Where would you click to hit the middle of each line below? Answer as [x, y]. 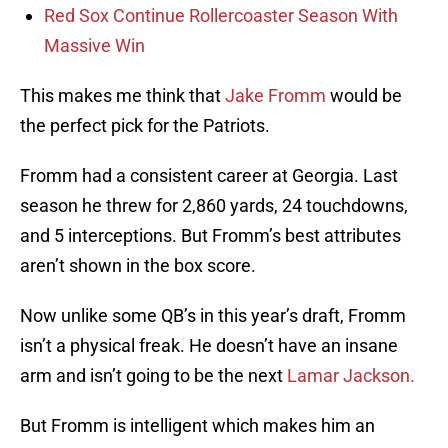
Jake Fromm [275, 96]
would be [364, 96]
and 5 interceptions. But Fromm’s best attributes [210, 236]
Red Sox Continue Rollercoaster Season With [221, 16]
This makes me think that [122, 96]
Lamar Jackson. [351, 376]
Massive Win [94, 46]
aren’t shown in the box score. [138, 266]
